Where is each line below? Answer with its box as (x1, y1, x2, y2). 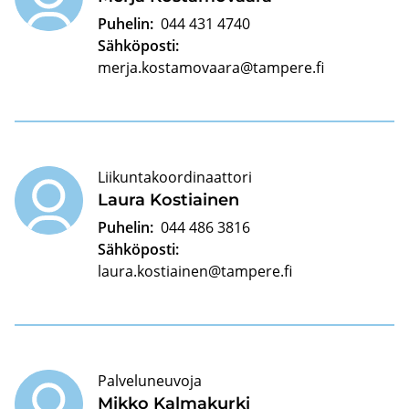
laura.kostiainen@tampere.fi (98, 260, 292, 281)
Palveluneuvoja (98, 370, 202, 391)
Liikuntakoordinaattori (98, 166, 252, 187)
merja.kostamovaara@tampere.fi (98, 57, 324, 78)
